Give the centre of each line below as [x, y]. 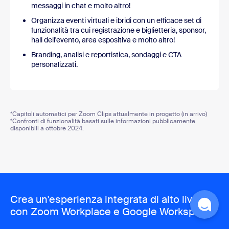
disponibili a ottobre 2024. [47, 129]
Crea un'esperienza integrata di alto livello [110, 200]
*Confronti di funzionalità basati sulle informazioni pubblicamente [103, 121]
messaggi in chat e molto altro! [81, 6]
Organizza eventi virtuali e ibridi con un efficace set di [116, 21]
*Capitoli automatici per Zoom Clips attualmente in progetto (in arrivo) [109, 114]
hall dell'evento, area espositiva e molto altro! [103, 40]
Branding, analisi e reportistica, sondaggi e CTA [106, 55]
